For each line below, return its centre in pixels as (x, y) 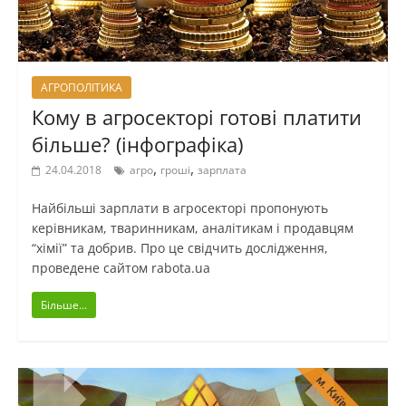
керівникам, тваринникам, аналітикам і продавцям (192, 228)
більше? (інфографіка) (137, 145)
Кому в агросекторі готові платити (196, 117)
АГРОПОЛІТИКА (81, 88)
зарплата (222, 170)
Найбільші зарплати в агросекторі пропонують (179, 208)
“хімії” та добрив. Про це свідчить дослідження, (179, 248)
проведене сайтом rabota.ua (121, 268)
